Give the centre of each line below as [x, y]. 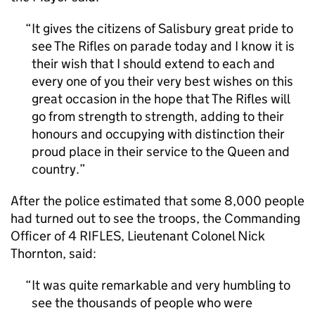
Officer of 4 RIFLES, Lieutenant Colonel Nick [138, 236]
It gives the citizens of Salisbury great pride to [162, 28]
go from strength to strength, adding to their [158, 116]
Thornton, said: [53, 253]
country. [56, 169]
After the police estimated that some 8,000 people [157, 201]
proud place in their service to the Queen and [161, 152]
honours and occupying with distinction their [158, 134]
